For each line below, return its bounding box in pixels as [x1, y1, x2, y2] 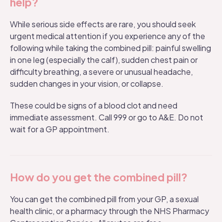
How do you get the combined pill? [10, 170, 187, 184]
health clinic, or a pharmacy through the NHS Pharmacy [10, 206, 209, 216]
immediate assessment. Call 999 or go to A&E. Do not [10, 112, 203, 122]
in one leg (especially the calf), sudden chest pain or [10, 55, 198, 65]
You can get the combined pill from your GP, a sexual [10, 194, 199, 204]
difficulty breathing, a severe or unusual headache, [10, 66, 193, 77]
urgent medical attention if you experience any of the [10, 31, 205, 41]
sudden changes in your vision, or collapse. [10, 78, 164, 89]
